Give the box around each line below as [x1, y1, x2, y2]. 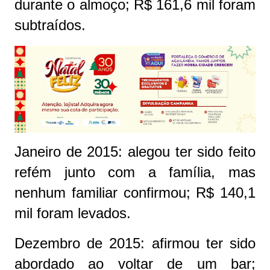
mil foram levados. [14, 205, 131, 222]
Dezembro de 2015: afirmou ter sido [14, 235, 256, 252]
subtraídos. [14, 17, 86, 33]
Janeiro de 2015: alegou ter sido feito [14, 143, 256, 160]
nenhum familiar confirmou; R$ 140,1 [14, 184, 256, 201]
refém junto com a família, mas [14, 164, 256, 181]
